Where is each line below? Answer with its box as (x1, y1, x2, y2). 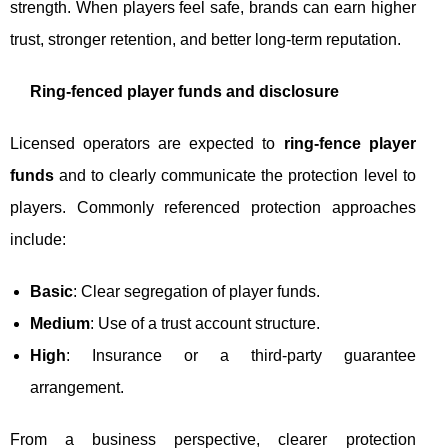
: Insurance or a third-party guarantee (66, 346, 416, 364)
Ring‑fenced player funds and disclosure (30, 82, 339, 100)
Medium (30, 314, 90, 332)
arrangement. (30, 378, 124, 396)
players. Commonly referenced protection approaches (10, 198, 416, 216)
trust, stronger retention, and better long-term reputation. (10, 30, 401, 48)
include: (10, 230, 66, 248)
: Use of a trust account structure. (90, 314, 320, 332)
